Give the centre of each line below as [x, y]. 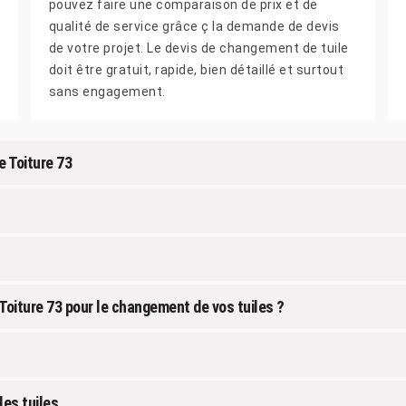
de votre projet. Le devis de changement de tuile [198, 48]
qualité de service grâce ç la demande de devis [194, 26]
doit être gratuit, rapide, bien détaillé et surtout [196, 69]
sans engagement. [107, 91]
